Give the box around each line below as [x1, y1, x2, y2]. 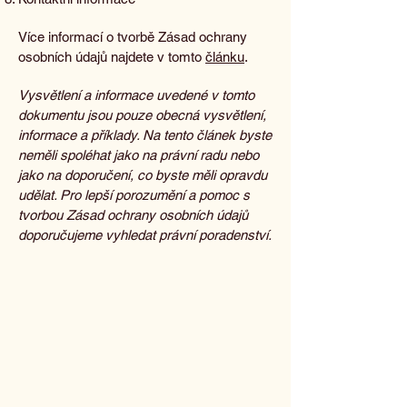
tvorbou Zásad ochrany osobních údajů [18, 207, 248, 223]
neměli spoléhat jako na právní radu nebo [18, 147, 259, 163]
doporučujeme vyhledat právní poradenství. [18, 227, 272, 243]
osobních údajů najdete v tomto [18, 49, 202, 65]
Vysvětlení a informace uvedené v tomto [18, 87, 254, 103]
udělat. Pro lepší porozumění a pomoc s [18, 187, 250, 203]
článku [205, 49, 244, 65]
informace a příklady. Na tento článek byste [18, 127, 272, 143]
